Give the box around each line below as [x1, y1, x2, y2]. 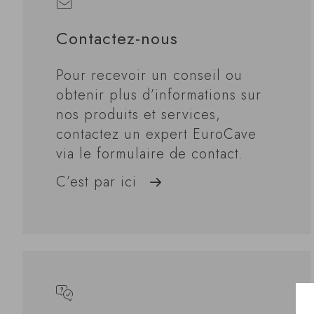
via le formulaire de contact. [56, 144, 243, 164]
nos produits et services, [56, 104, 221, 125]
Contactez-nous [56, 26, 178, 50]
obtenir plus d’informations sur [56, 85, 261, 105]
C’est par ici [56, 172, 137, 192]
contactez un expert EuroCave [56, 124, 257, 144]
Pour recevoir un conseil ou [56, 65, 243, 86]
